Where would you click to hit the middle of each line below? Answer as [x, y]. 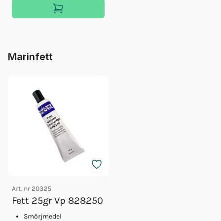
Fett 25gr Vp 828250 [57, 200]
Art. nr [22, 188]
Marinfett [30, 56]
